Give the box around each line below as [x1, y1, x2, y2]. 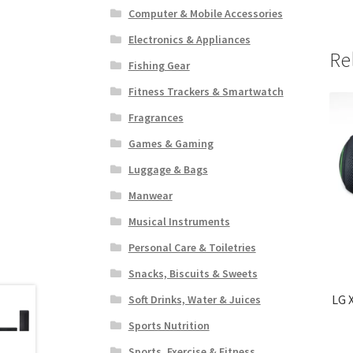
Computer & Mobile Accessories [128, 6, 283, 20]
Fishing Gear [128, 58, 190, 72]
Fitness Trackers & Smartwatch [128, 84, 284, 98]
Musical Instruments [128, 214, 230, 229]
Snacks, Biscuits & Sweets [128, 266, 258, 281]
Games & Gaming [128, 136, 214, 150]
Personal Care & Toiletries [128, 240, 256, 255]
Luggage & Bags [128, 162, 208, 176]
